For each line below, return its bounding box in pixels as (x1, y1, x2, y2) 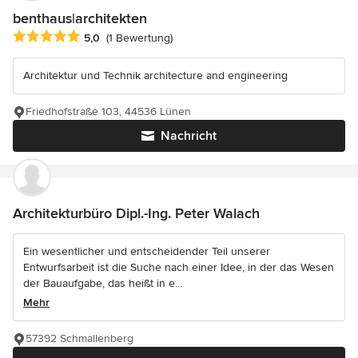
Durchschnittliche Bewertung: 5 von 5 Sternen (12, 28, 270, 45)
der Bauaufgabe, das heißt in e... (23, 276, 182, 290)
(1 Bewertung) (106, 30, 173, 45)
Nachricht (161, 127, 217, 144)
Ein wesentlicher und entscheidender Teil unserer (23, 244, 270, 258)
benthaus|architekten (13, 9, 147, 27)
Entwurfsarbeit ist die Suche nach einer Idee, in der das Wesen (23, 260, 334, 274)
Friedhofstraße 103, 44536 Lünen (26, 104, 191, 118)
